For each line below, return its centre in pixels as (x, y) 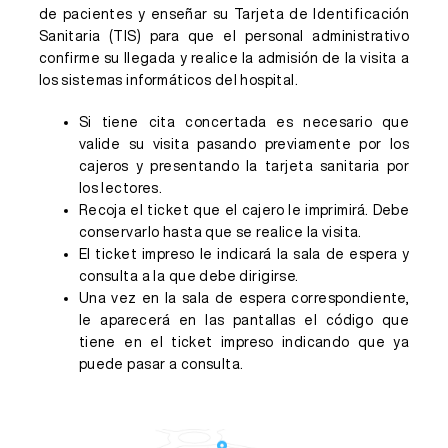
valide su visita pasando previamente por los (244, 144)
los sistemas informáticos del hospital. (168, 80)
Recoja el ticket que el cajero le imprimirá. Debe (244, 210)
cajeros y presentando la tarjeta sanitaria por (244, 166)
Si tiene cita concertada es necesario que (244, 122)
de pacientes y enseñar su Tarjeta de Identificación (224, 14)
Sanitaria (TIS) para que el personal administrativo (224, 36)
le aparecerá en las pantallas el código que (244, 320)
